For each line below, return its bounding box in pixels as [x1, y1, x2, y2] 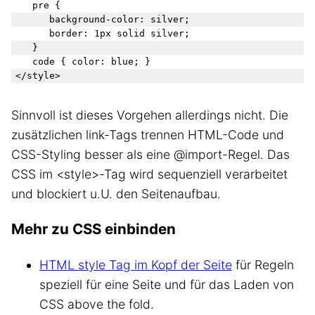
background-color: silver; [15, 13, 195, 25]
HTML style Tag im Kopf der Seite [39, 257, 232, 273]
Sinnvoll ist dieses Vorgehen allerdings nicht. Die [11, 107, 288, 122]
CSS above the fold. [39, 297, 154, 312]
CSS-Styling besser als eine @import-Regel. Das [11, 146, 290, 162]
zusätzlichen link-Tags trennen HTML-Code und [11, 127, 284, 142]
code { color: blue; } [15, 56, 150, 67]
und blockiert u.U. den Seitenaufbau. [11, 186, 221, 201]
